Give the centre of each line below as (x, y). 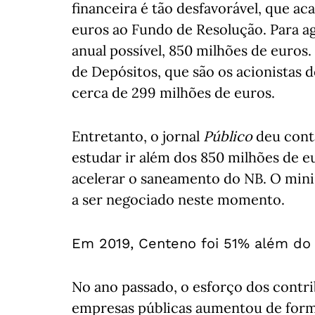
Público (230, 136)
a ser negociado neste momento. (178, 199)
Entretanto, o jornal (137, 136)
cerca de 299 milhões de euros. (173, 92)
